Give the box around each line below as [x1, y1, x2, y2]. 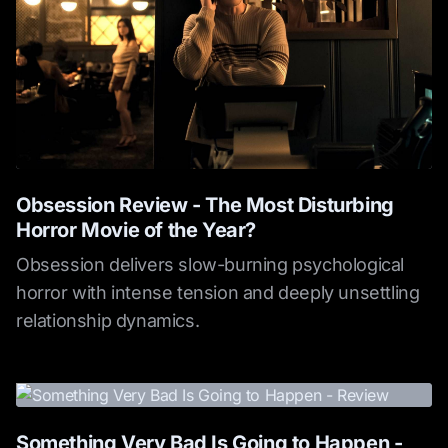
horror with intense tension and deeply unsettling [16, 282, 420, 304]
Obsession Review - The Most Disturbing [16, 193, 394, 218]
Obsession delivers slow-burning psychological [16, 254, 405, 276]
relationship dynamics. [16, 310, 200, 332]
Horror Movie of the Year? [16, 218, 257, 243]
